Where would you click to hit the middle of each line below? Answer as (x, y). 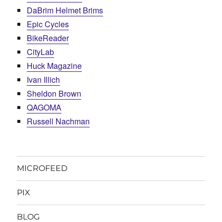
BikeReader (48, 38)
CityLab (41, 52)
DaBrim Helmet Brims (65, 10)
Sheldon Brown (54, 93)
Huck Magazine (55, 65)
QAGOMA (44, 107)
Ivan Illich (44, 79)
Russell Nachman (58, 121)
